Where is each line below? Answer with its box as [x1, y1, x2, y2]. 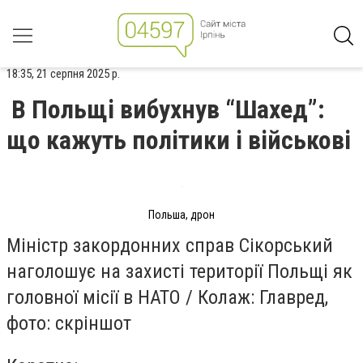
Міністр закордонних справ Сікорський [6, 233, 333, 257]
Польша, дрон [148, 208, 215, 221]
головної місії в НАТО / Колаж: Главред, [6, 285, 328, 309]
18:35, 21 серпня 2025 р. [6, 66, 120, 81]
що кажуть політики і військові [6, 125, 351, 156]
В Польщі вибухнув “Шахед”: [11, 94, 325, 125]
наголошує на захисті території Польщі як [6, 259, 352, 283]
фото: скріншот [6, 311, 131, 335]
